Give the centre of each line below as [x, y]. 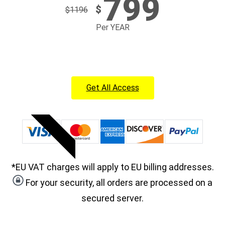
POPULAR [58, 132]
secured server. [113, 198]
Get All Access [113, 88]
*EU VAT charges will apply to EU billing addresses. [113, 167]
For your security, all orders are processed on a [118, 183]
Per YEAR [113, 28]
